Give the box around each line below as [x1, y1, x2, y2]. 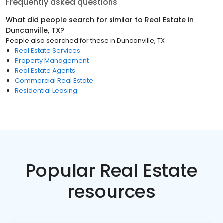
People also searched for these [6, 36, 109, 45]
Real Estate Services [15, 46, 80, 55]
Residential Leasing [15, 86, 77, 95]
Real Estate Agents [15, 66, 75, 75]
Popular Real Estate [25, 158, 198, 183]
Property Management [15, 56, 89, 65]
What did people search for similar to [6, 15, 145, 25]
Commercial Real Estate [15, 76, 93, 85]
